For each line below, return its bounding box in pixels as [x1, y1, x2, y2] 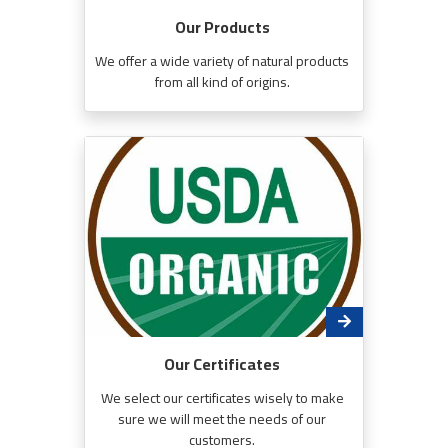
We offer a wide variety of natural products [95, 48, 349, 74]
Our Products [174, 12, 270, 42]
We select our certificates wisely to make [100, 385, 344, 411]
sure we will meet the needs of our [118, 406, 326, 432]
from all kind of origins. [154, 69, 290, 95]
